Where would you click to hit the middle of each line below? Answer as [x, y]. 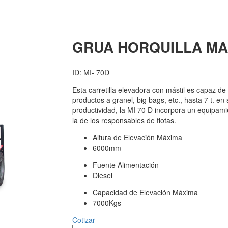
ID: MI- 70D [91, 72]
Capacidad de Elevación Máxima [145, 192]
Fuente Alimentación [125, 165]
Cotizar [83, 220]
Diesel [102, 175]
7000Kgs [107, 202]
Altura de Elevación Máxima [137, 137]
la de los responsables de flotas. [124, 120]
